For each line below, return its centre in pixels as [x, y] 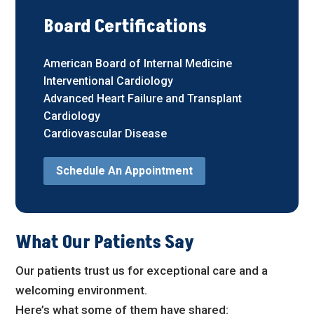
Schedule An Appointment [125, 171]
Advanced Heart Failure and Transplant [143, 98]
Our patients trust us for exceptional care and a [142, 271]
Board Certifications [125, 26]
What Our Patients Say [105, 243]
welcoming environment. [82, 291]
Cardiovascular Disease [105, 133]
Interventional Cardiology [109, 81]
